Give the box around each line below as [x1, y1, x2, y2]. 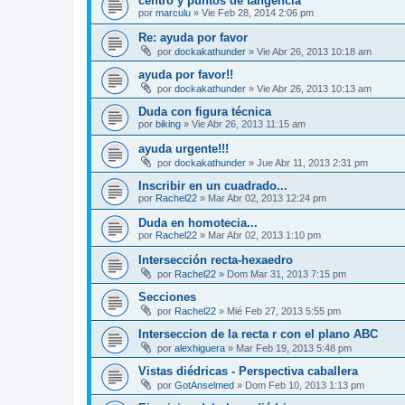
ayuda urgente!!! [138, 142, 229, 155]
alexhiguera [174, 343, 225, 353]
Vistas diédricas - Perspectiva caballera [138, 364, 358, 378]
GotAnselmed [174, 380, 234, 391]
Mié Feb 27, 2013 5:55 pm [227, 306, 341, 316]
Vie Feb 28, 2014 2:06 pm [202, 7, 314, 18]
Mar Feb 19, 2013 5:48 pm [236, 343, 352, 353]
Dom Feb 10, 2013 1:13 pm [245, 380, 364, 391]
